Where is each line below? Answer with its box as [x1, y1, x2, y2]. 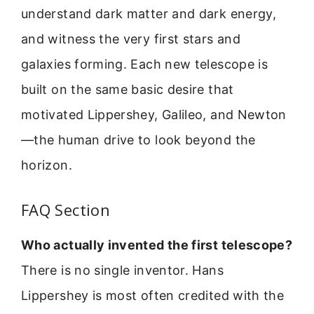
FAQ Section [21, 199, 110, 221]
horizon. [21, 157, 72, 172]
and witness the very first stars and [21, 31, 240, 46]
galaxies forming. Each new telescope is [21, 56, 268, 71]
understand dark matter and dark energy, [21, 6, 277, 21]
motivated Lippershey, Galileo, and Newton [21, 107, 287, 122]
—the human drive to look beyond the [21, 132, 256, 147]
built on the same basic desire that [21, 81, 234, 97]
